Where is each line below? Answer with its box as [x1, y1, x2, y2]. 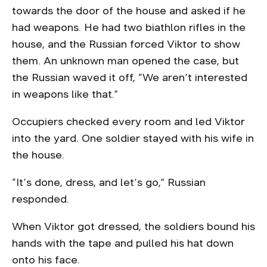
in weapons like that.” [12, 89, 121, 100]
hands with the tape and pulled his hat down [12, 238, 234, 249]
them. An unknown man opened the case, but [12, 55, 239, 66]
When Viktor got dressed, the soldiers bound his [12, 221, 255, 232]
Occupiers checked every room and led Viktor [12, 116, 245, 127]
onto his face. [12, 254, 83, 265]
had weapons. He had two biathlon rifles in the [12, 22, 246, 33]
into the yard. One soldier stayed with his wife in [12, 133, 254, 144]
